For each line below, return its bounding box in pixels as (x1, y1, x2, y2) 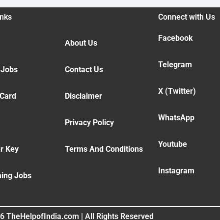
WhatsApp (158, 113, 194, 123)
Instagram (158, 166, 194, 176)
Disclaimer (64, 91, 102, 101)
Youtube (158, 139, 187, 149)
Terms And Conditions (64, 144, 143, 154)
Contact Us (64, 65, 103, 75)
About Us (64, 38, 97, 48)
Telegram (158, 60, 192, 70)
